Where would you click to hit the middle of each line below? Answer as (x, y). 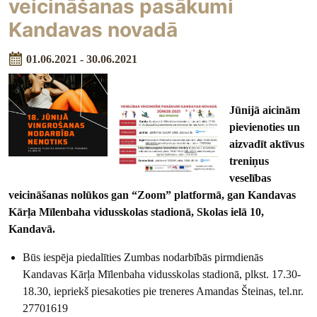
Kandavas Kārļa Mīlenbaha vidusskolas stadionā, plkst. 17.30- (162, 275)
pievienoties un (264, 127)
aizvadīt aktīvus (266, 144)
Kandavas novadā (93, 29)
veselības (250, 178)
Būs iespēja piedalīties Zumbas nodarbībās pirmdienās (143, 258)
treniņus (249, 161)
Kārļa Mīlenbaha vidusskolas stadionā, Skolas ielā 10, (137, 212)
